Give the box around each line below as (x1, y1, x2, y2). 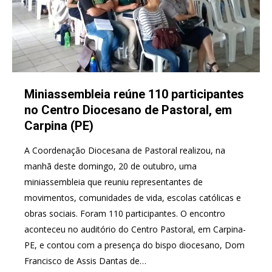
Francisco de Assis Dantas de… (24, 254, 146, 267)
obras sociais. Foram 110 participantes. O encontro (24, 207, 225, 219)
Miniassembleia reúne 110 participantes (24, 86, 244, 101)
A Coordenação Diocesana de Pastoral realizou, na (24, 144, 225, 156)
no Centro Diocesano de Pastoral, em (24, 102, 232, 117)
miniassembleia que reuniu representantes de (24, 175, 203, 188)
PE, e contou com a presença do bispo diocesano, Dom (24, 239, 245, 251)
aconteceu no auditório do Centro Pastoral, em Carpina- (24, 223, 246, 235)
